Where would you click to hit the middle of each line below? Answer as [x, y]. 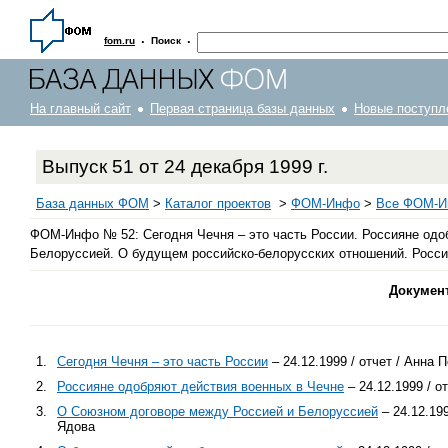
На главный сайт [80, 108]
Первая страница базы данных [242, 108]
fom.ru [119, 40]
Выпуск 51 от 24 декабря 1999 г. [185, 166]
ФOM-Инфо [325, 203]
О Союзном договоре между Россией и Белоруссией [217, 411]
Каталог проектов [218, 203]
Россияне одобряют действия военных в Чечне [200, 386]
